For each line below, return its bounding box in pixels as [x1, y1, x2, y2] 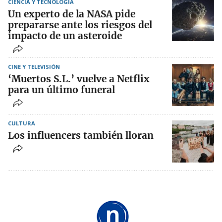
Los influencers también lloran [8, 129, 154, 142]
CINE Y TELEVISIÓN [8, 63, 60, 71]
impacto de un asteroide [8, 30, 122, 42]
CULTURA [8, 119, 35, 127]
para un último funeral [8, 84, 115, 96]
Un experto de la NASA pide [8, 8, 135, 20]
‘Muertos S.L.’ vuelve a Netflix [8, 73, 150, 85]
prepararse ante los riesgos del [8, 19, 152, 31]
